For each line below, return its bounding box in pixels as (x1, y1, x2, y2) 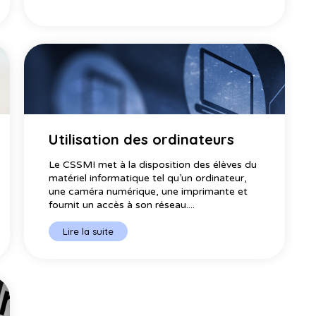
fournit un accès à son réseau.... (48, 199, 195, 212)
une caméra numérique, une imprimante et (48, 186, 248, 198)
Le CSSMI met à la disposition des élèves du (48, 159, 257, 171)
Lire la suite (62, 226, 114, 238)
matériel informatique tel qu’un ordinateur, (48, 172, 247, 185)
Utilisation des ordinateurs (48, 130, 234, 149)
